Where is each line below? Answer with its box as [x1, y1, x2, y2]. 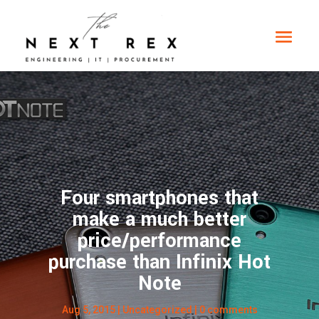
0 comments [199, 304, 258, 315]
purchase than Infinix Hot [48, 249, 271, 276]
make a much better [73, 206, 246, 234]
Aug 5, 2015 [61, 304, 115, 315]
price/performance [78, 227, 241, 255]
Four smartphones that [61, 184, 258, 212]
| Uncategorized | [115, 304, 199, 315]
